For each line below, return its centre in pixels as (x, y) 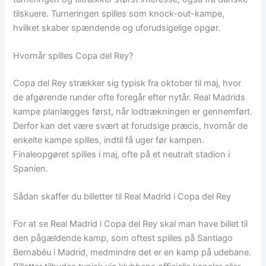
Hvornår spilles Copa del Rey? (73, 56)
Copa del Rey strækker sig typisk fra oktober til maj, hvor (127, 83)
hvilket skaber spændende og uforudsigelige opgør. (117, 28)
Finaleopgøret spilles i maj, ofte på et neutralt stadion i (122, 154)
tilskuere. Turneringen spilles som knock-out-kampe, (119, 13)
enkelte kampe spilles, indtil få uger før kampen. (109, 140)
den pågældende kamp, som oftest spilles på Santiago (123, 238)
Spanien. (31, 168)
